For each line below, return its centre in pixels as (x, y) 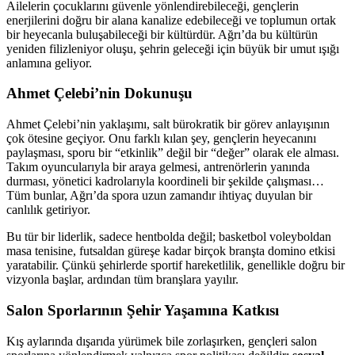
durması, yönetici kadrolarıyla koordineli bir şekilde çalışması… (165, 181)
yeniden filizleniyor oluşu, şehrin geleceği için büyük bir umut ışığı (173, 48)
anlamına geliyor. (49, 63)
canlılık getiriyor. (48, 210)
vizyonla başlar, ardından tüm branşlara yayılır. (122, 280)
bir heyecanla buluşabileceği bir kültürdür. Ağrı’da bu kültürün (162, 34)
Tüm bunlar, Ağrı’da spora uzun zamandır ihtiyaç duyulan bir (159, 196)
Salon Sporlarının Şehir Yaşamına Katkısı (143, 310)
